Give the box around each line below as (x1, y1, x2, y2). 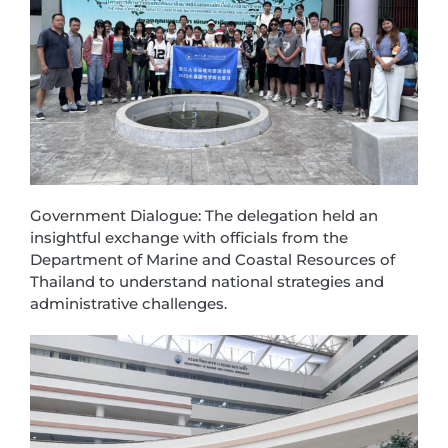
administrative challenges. (30, 294, 227, 314)
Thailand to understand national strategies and (30, 272, 384, 292)
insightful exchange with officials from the (30, 228, 348, 248)
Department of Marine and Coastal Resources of (30, 250, 395, 270)
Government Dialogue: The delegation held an (30, 206, 378, 226)
